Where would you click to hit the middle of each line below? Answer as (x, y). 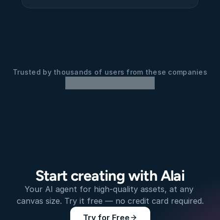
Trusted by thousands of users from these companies (110, 72)
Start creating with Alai (110, 176)
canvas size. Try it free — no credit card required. (110, 201)
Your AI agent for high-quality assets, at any (109, 189)
